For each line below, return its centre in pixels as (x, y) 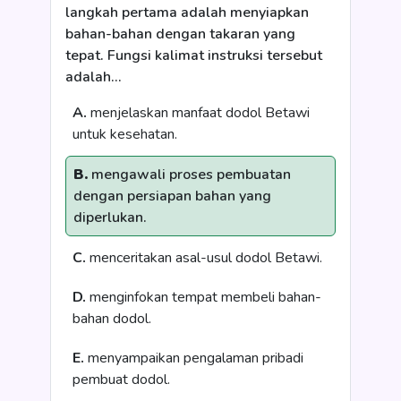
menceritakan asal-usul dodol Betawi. (204, 258)
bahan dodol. (112, 319)
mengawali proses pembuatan (189, 175)
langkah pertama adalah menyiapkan (187, 13)
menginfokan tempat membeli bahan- (204, 297)
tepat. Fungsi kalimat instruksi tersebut (194, 55)
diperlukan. (110, 218)
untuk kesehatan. (125, 134)
